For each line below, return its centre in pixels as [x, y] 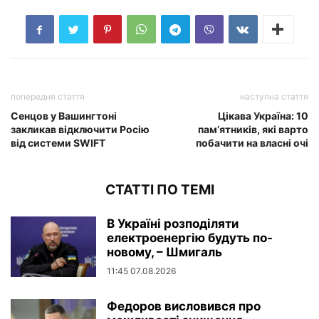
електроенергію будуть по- [190, 238]
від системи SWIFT [58, 143]
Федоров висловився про [184, 307]
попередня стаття [48, 97]
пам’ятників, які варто [253, 130]
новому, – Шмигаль [164, 252]
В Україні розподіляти [173, 224]
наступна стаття [274, 97]
